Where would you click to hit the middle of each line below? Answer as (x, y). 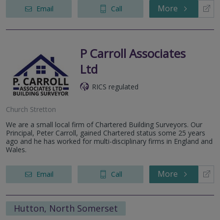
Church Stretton (31, 109)
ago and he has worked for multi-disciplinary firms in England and (109, 141)
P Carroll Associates (133, 53)
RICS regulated (115, 86)
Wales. (16, 149)
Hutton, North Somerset (66, 208)
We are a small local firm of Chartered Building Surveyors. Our (104, 124)
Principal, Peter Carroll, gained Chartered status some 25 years (106, 133)
